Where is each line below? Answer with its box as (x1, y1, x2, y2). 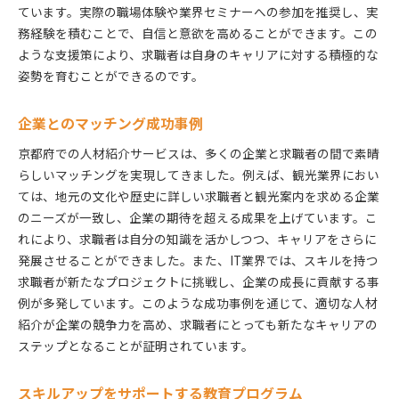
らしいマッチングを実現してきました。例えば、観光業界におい (18, 165, 379, 183)
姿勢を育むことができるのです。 (18, 66, 204, 85)
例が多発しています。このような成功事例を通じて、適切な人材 (18, 293, 378, 312)
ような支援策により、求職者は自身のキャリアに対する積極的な (18, 45, 379, 63)
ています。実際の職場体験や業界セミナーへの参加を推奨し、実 (18, 2, 379, 20)
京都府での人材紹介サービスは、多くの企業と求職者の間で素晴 (18, 143, 379, 162)
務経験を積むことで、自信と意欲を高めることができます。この (18, 23, 378, 42)
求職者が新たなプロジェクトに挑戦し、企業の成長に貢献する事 (18, 272, 379, 290)
